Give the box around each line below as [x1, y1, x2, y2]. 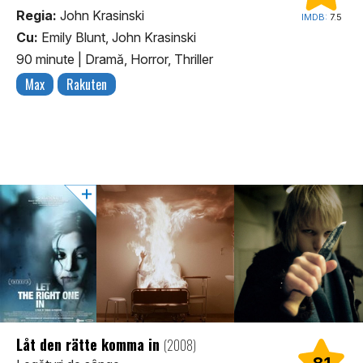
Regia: [16, 6, 57, 23]
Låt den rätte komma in [16, 333, 164, 355]
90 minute [16, 50, 78, 67]
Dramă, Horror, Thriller [85, 50, 213, 67]
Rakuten [66, 74, 107, 94]
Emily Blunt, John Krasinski [38, 28, 196, 45]
